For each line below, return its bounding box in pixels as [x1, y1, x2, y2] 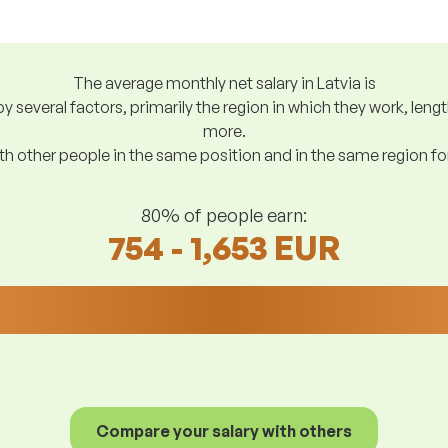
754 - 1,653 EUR [108, 227, 340, 268]
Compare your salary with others [96, 421, 352, 441]
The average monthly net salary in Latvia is [72, 73, 376, 93]
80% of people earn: [141, 203, 307, 226]
